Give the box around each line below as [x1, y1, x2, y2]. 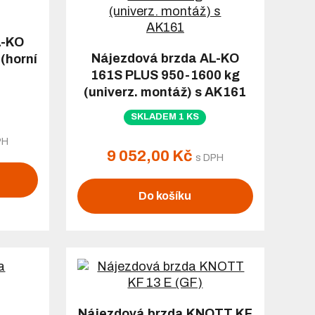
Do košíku [139, 189, 192, 202]
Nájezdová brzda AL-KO [91, 51, 239, 65]
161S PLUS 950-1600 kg [90, 68, 240, 82]
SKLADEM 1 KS [131, 112, 200, 122]
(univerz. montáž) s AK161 [84, 85, 247, 99]
